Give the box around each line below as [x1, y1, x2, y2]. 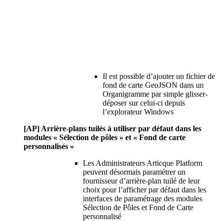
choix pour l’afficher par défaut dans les [83, 185, 206, 194]
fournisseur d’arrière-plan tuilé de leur [83, 176, 200, 185]
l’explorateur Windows [103, 107, 174, 116]
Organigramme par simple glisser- [103, 89, 208, 98]
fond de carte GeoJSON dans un [103, 80, 204, 89]
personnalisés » [24, 142, 74, 150]
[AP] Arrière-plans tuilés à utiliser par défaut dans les [24, 124, 201, 133]
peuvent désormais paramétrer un [83, 167, 185, 176]
